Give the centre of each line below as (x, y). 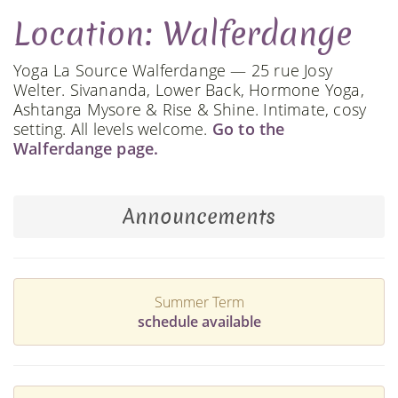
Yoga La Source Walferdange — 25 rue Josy (173, 70)
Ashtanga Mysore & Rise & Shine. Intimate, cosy (190, 109)
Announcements (199, 216)
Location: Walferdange (183, 34)
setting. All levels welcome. (113, 128)
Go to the (248, 128)
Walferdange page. (86, 148)
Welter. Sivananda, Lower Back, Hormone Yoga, (189, 89)
